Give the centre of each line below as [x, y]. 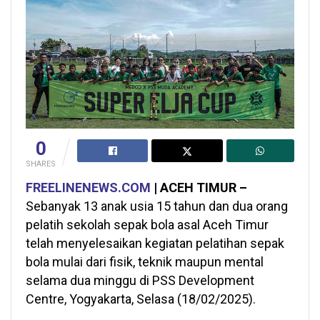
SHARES [41, 164]
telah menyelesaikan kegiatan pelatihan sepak [155, 244]
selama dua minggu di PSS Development [140, 281]
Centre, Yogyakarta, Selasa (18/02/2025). [141, 299]
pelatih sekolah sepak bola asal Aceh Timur [147, 225]
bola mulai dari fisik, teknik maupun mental [145, 262]
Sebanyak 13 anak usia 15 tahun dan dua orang [157, 206]
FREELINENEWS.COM [88, 188]
